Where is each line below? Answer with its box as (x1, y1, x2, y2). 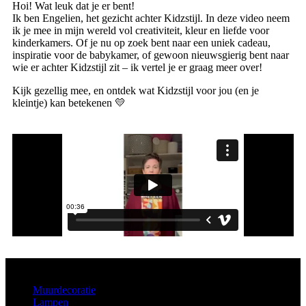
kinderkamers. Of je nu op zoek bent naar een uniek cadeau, (12, 36, 270, 48)
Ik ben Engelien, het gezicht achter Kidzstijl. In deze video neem (12, 12, 290, 24)
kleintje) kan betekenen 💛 (12, 96, 126, 109)
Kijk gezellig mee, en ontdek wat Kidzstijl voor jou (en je (12, 84, 259, 96)
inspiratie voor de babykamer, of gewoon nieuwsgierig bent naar (12, 48, 289, 61)
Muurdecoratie (33, 284, 96, 296)
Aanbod (5, 258, 36, 268)
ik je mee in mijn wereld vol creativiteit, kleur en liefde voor (12, 24, 269, 36)
